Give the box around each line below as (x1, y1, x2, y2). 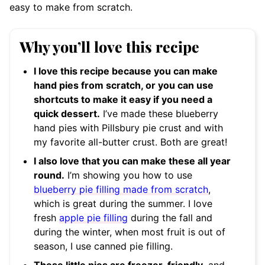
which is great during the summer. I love (34, 198, 212, 210)
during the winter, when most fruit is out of (34, 226, 225, 238)
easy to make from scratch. (9, 1, 132, 14)
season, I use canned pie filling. (34, 240, 173, 253)
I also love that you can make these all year (34, 155, 231, 167)
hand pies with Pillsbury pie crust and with (34, 122, 223, 134)
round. (34, 169, 64, 182)
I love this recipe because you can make (34, 65, 218, 77)
